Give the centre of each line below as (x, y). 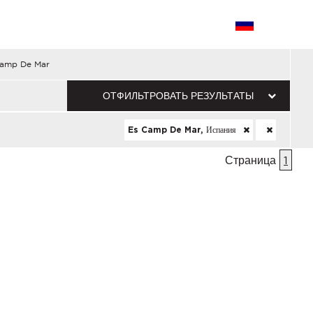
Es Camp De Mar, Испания (183, 130)
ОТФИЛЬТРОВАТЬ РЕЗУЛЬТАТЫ (179, 96)
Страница (252, 160)
